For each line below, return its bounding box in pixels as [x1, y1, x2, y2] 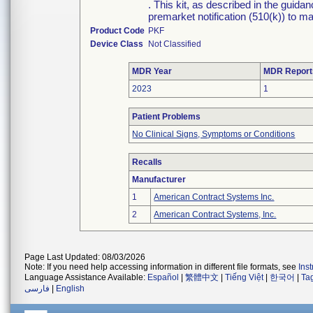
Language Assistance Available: [24, 272, 147, 282]
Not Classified [148, 39, 202, 49]
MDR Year [132, 66, 173, 76]
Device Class [90, 39, 144, 49]
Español [147, 272, 179, 282]
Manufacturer [132, 175, 187, 184]
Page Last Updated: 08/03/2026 [24, 252, 145, 262]
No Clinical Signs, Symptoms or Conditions [132, 129, 296, 139]
